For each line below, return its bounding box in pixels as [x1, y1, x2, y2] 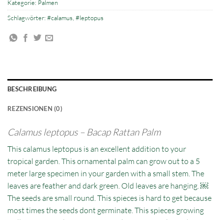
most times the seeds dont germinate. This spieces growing [7, 205, 204, 215]
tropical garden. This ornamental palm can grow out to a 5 [7, 156, 200, 166]
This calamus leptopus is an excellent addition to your [7, 143, 186, 154]
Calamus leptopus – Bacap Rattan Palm [7, 126, 161, 138]
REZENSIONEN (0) [7, 104, 62, 112]
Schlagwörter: [7, 14, 47, 22]
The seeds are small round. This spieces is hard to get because [7, 192, 212, 203]
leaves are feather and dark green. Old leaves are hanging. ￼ [7, 180, 208, 191]
